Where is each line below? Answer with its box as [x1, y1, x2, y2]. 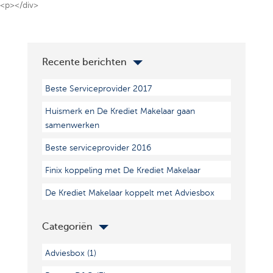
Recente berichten [41, 57, 127, 68]
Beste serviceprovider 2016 [44, 143, 151, 152]
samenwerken [44, 121, 99, 130]
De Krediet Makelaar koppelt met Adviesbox [44, 188, 214, 197]
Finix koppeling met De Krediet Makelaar [44, 166, 200, 175]
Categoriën [41, 221, 93, 232]
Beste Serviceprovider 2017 [44, 84, 152, 93]
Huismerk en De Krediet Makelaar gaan [44, 107, 195, 116]
